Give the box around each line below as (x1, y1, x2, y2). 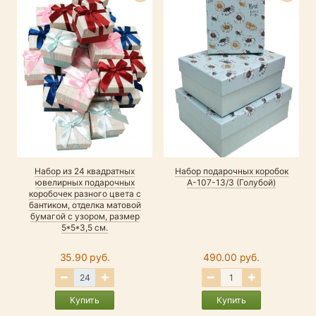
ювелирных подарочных (35, 176, 135, 188)
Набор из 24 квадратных (35, 165, 135, 176)
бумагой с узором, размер (30, 210, 140, 221)
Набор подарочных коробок (174, 165, 288, 176)
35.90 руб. (59, 250, 110, 263)
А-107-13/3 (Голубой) (187, 176, 276, 188)
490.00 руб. (203, 250, 260, 263)
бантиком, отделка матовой (28, 199, 141, 210)
